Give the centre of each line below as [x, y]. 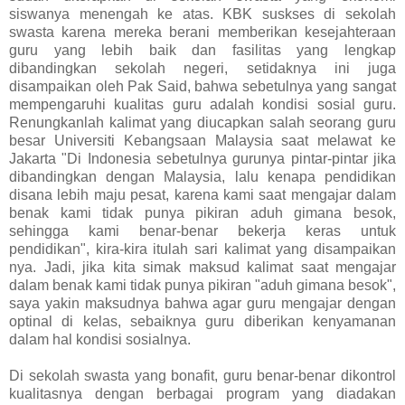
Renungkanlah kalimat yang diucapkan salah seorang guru [202, 122]
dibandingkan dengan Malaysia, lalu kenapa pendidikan [202, 176]
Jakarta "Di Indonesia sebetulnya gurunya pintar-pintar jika [202, 158]
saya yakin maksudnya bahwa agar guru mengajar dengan [202, 303]
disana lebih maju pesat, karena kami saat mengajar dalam [202, 194]
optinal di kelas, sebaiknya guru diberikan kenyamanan [202, 321]
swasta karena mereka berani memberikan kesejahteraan [202, 32]
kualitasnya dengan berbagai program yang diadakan [202, 393]
